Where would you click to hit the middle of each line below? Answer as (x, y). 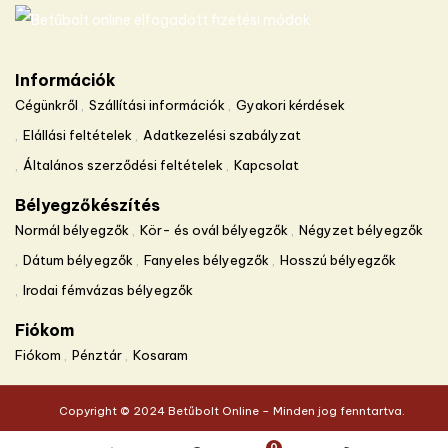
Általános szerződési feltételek (123, 164)
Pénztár (97, 354)
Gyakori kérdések (290, 104)
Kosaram (160, 354)
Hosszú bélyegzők (338, 259)
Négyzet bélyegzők (361, 229)
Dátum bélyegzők (78, 259)
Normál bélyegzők (72, 229)
